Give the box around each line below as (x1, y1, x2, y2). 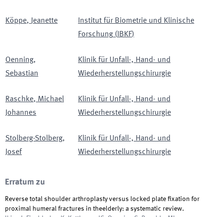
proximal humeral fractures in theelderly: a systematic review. (5, 205, 184, 212)
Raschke (5, 95, 33, 103)
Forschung (78, 31, 113, 38)
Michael (38, 95, 64, 103)
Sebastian (5, 70, 38, 77)
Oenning (5, 56, 33, 64)
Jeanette (31, 17, 58, 25)
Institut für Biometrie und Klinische (78, 17, 194, 25)
